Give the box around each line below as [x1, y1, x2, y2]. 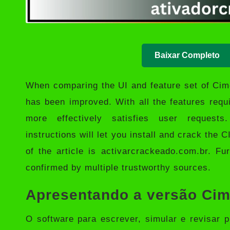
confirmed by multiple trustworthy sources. [26, 162, 211, 172]
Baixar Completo [155, 50, 220, 60]
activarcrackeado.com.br [101, 146, 208, 156]
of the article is [26, 146, 101, 156]
